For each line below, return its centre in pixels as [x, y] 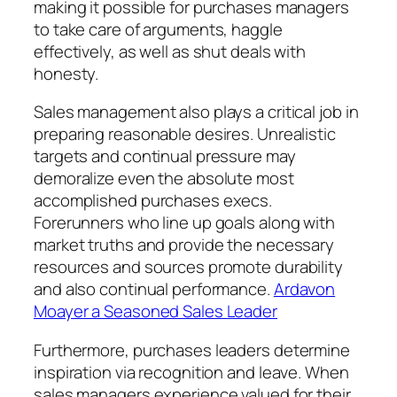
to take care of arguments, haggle [158, 29]
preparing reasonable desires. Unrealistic [185, 134]
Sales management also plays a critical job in [196, 112]
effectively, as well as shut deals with [170, 51]
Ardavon [304, 289]
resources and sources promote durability [188, 267]
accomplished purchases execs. [153, 201]
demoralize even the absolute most [164, 179]
